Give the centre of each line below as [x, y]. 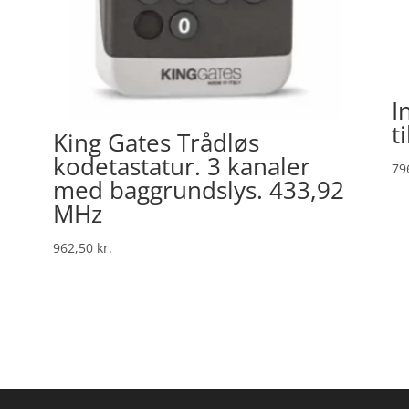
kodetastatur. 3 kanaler [181, 166]
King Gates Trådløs [156, 142]
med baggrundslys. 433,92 [198, 189]
